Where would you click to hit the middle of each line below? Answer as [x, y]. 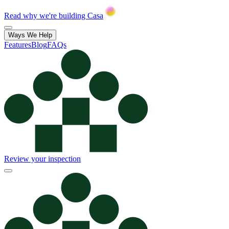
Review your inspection [42, 159]
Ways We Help [30, 35]
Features [18, 45]
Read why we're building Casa [54, 16]
